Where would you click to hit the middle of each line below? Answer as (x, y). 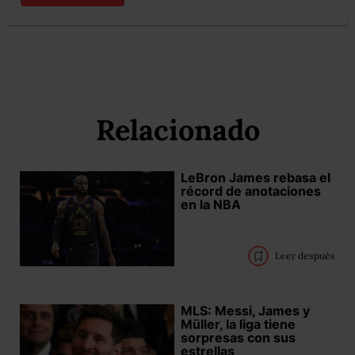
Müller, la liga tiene (238, 324)
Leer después (305, 255)
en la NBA (210, 204)
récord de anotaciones (250, 191)
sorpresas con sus (238, 337)
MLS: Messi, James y (245, 310)
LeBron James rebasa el (255, 177)
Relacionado (177, 130)
